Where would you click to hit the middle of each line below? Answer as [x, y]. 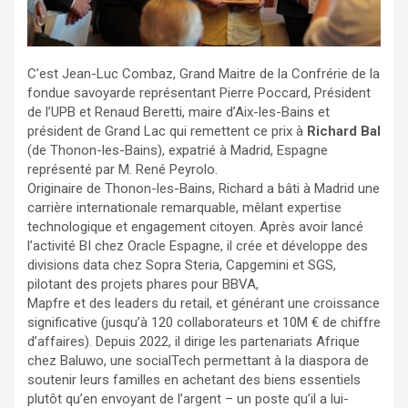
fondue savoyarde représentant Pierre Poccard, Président [199, 92]
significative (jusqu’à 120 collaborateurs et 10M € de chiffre [204, 322]
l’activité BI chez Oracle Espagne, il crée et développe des [198, 245]
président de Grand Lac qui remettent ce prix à [167, 131]
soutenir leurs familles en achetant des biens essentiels [194, 379]
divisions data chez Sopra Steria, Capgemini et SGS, [182, 265]
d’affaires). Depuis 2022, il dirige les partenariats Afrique [194, 341]
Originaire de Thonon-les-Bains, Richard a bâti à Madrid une [204, 188]
